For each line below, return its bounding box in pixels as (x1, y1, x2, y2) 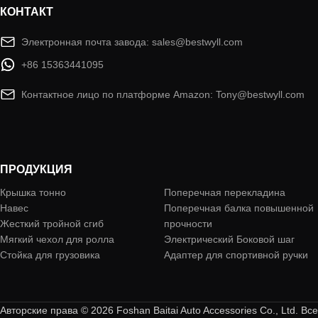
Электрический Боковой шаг (164, 234, 295, 245)
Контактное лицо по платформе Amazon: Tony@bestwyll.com (21, 89, 305, 100)
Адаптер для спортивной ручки (164, 249, 308, 261)
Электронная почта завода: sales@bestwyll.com (21, 36, 243, 48)
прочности (164, 218, 212, 229)
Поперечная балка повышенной (164, 202, 314, 214)
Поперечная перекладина (164, 187, 285, 198)
